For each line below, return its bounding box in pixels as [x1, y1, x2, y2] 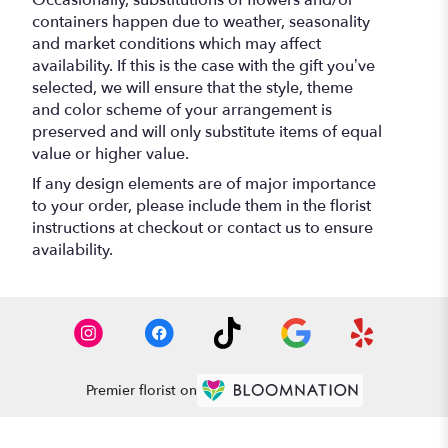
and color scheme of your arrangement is [32, 98, 332, 121]
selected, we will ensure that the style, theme [32, 76, 353, 99]
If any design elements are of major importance [32, 172, 376, 195]
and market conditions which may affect [32, 32, 321, 55]
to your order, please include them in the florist [32, 194, 371, 217]
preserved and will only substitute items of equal [32, 120, 382, 143]
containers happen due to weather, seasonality [32, 10, 370, 33]
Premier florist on [85, 381, 197, 401]
